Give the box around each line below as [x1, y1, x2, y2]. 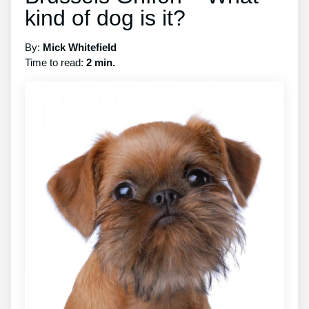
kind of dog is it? [25, 6, 186, 31]
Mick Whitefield [43, 41, 117, 54]
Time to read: [25, 57, 86, 69]
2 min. [86, 57, 115, 69]
